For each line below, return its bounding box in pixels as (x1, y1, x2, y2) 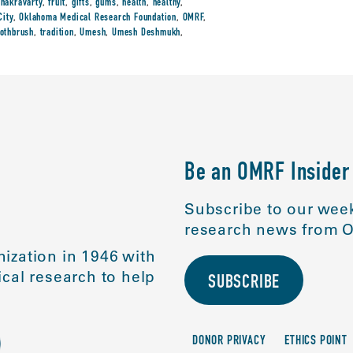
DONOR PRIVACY (192, 335, 266, 348)
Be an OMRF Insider (184, 162, 350, 187)
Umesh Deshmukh (111, 28, 181, 39)
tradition (39, 28, 74, 39)
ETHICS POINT (284, 335, 347, 348)
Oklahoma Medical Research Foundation (19, 13, 176, 24)
